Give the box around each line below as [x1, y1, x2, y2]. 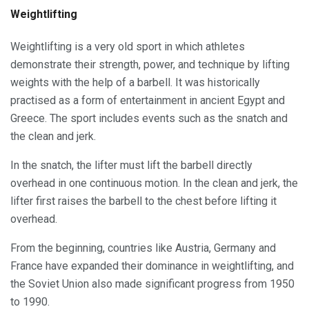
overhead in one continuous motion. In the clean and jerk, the [10, 177, 298, 190]
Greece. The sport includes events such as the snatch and [10, 112, 288, 126]
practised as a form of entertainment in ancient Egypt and [10, 94, 285, 108]
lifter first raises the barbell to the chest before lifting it [10, 195, 277, 208]
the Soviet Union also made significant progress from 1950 [10, 277, 295, 291]
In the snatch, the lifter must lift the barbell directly [10, 159, 252, 172]
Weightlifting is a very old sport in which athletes [10, 40, 245, 54]
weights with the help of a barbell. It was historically [10, 76, 260, 90]
